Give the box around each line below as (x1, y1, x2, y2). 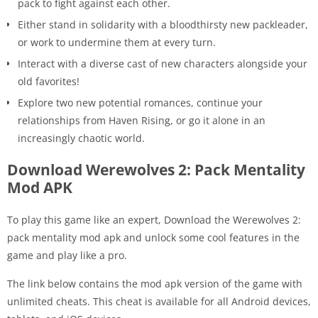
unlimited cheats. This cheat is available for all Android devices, (7, 295, 311, 309)
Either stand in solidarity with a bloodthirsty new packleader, (18, 18, 308, 32)
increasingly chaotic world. (18, 131, 145, 146)
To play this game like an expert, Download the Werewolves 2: (7, 213, 301, 227)
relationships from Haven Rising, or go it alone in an (18, 114, 265, 128)
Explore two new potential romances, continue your (18, 96, 263, 110)
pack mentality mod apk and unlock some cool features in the (7, 231, 300, 245)
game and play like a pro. (7, 248, 127, 263)
